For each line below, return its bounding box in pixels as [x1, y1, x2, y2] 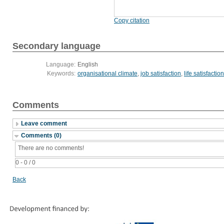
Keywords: [47, 70, 75, 77]
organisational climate [77, 70, 137, 77]
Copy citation [114, 16, 149, 24]
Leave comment [21, 120, 67, 127]
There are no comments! [18, 144, 84, 152]
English [77, 61, 98, 68]
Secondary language [12, 41, 100, 51]
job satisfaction [140, 70, 181, 77]
